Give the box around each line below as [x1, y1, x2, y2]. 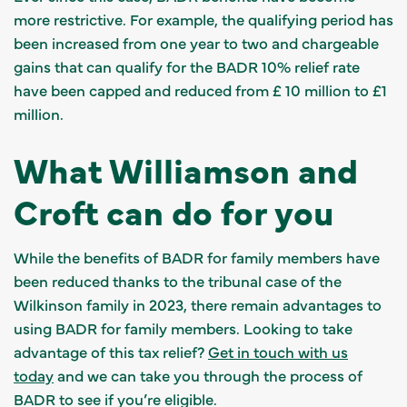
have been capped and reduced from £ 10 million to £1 [14, 79, 387, 100]
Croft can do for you [14, 186, 334, 234]
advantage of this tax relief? [14, 341, 208, 362]
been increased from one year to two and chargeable [14, 32, 379, 53]
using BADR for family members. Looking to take [14, 317, 352, 338]
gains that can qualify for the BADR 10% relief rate [14, 55, 360, 76]
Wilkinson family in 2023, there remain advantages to [14, 293, 382, 314]
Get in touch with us [208, 341, 348, 362]
